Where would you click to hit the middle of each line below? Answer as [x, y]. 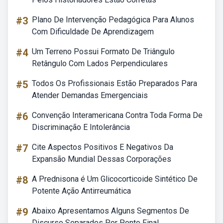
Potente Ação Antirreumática [81, 191]
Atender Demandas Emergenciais [90, 95]
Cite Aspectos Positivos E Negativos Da [103, 147]
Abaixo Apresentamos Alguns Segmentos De [111, 211]
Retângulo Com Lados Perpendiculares [100, 63]
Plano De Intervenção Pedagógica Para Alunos [113, 20]
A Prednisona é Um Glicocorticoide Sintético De [115, 179]
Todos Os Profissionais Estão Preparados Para [114, 83]
